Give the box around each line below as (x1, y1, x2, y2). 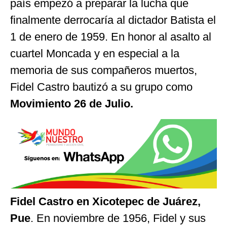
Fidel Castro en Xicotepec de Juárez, (10, 195, 201, 208)
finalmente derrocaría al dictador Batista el (10, 13, 216, 26)
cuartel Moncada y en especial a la (10, 47, 179, 60)
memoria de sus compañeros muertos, (10, 63, 197, 77)
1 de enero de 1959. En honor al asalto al (10, 30, 211, 43)
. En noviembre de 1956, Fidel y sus (30, 211, 206, 224)
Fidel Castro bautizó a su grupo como (10, 80, 193, 93)
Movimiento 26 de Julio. (10, 97, 133, 110)
